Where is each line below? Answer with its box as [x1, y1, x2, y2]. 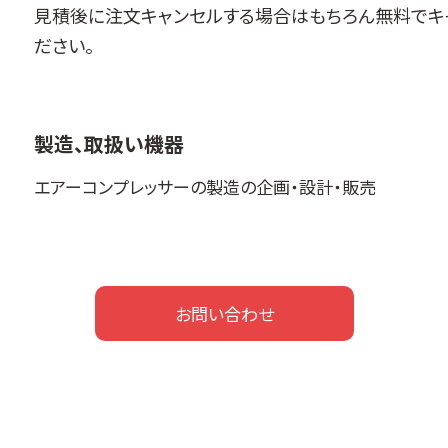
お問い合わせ [174, 301, 274, 326]
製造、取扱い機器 [34, 129, 184, 158]
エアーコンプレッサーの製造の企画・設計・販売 [34, 174, 376, 199]
